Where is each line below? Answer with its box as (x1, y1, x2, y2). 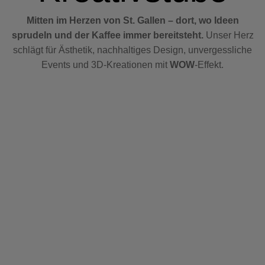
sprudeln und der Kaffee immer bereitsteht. (11, 30, 206, 41)
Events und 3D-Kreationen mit (41, 60, 170, 70)
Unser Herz (205, 30, 254, 41)
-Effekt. (195, 60, 224, 70)
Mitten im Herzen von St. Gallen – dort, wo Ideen (26, 15, 239, 26)
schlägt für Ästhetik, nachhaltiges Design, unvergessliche (13, 45, 252, 56)
